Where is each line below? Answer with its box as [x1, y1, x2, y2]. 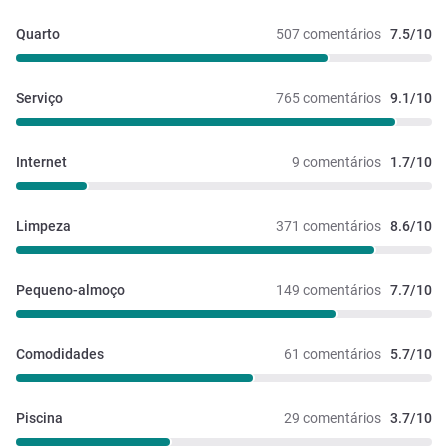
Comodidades [16, 346, 104, 363]
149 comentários [276, 282, 381, 299]
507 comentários [276, 26, 381, 43]
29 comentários [284, 410, 381, 427]
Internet [16, 154, 67, 171]
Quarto [16, 26, 60, 43]
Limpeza [16, 218, 71, 235]
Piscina [16, 410, 63, 427]
